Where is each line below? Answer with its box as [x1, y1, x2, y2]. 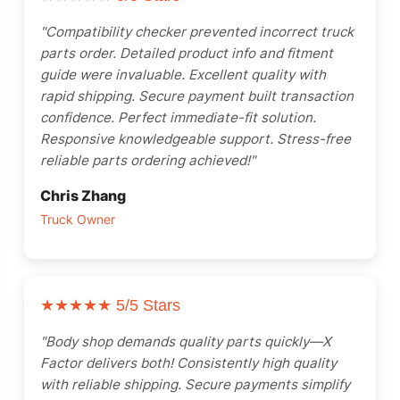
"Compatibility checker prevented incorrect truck [40, 23, 354, 40]
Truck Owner [40, 212, 115, 227]
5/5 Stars [112, 296, 180, 314]
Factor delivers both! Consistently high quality [40, 354, 337, 371]
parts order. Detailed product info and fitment [40, 45, 333, 62]
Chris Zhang [40, 187, 126, 204]
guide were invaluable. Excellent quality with [40, 66, 326, 83]
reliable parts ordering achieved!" [40, 152, 255, 169]
